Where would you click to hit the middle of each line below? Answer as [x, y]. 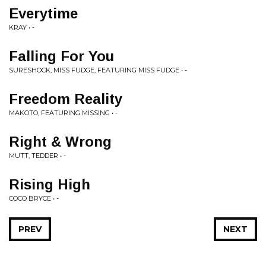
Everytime [43, 13]
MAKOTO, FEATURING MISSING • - [63, 113]
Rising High [50, 184]
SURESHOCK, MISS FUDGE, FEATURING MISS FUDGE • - [98, 70]
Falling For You [61, 56]
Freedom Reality [66, 99]
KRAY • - [22, 27]
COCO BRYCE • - [34, 198]
